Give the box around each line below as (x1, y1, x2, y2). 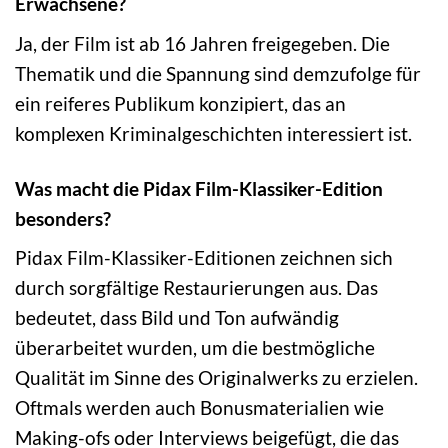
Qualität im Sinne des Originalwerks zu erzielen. (15, 366, 418, 390)
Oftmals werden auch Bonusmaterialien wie (15, 396, 384, 420)
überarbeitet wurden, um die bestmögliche (15, 336, 375, 360)
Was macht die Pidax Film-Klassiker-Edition (15, 176, 383, 200)
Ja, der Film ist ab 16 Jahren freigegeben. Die (15, 31, 390, 55)
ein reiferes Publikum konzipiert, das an (15, 91, 346, 115)
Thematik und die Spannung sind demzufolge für (15, 61, 421, 85)
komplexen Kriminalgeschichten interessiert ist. (15, 121, 412, 145)
